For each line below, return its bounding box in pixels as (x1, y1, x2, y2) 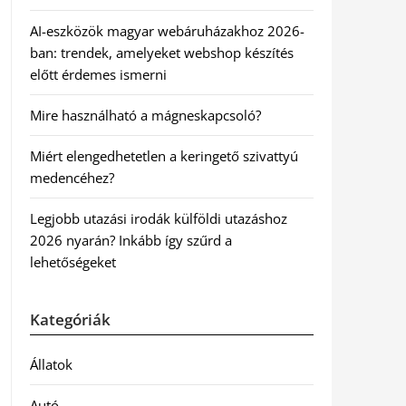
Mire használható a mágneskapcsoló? (29, 106, 261, 124)
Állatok (29, 355, 72, 373)
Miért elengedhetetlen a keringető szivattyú (29, 147, 298, 165)
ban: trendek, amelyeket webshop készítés (29, 43, 294, 62)
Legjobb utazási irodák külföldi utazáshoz (29, 209, 287, 227)
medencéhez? (29, 169, 114, 187)
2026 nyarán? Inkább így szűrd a (29, 231, 232, 249)
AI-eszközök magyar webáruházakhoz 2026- (29, 22, 304, 40)
